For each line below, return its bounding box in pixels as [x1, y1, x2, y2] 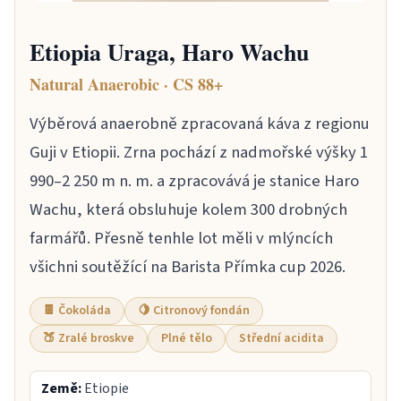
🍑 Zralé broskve [43, 328, 134, 347]
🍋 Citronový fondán [138, 301, 250, 320]
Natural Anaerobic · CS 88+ [30, 72, 223, 96]
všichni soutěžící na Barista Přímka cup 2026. [30, 254, 346, 278]
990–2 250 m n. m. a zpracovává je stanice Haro [30, 168, 359, 192]
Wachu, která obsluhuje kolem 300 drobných [30, 197, 347, 221]
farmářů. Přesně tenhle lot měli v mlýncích [30, 226, 333, 250]
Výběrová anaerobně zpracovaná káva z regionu [30, 111, 370, 135]
